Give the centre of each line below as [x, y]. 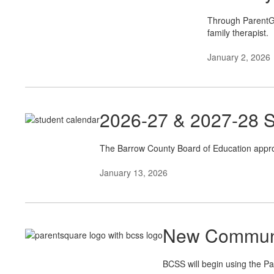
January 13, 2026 [134, 172]
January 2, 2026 [239, 57]
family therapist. [238, 32]
